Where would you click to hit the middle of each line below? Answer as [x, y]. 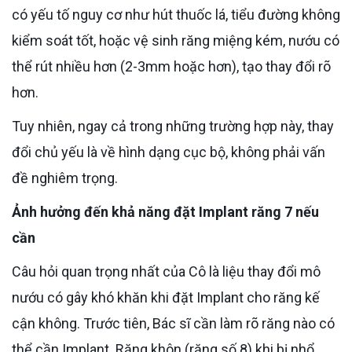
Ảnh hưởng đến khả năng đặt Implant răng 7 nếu [16, 211]
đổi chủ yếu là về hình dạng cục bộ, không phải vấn [169, 152]
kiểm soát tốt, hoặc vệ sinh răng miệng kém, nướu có [176, 40]
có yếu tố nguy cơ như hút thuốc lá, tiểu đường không [176, 14]
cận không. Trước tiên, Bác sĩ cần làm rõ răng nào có [173, 323]
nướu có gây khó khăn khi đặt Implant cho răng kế [166, 297]
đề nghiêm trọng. [65, 178]
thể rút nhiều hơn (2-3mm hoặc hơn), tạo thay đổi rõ [171, 66]
